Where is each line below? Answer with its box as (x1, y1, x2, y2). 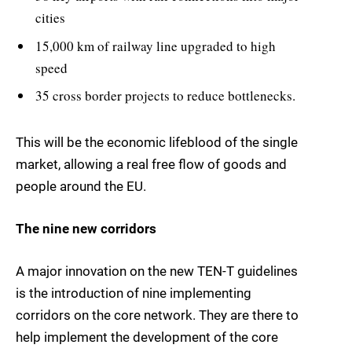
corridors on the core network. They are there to (16, 306, 299, 323)
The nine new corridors (16, 220, 156, 236)
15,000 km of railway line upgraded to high (35, 36, 276, 55)
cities (35, 9, 65, 27)
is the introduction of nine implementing (16, 284, 251, 301)
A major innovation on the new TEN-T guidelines (16, 262, 298, 279)
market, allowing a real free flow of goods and (16, 156, 287, 172)
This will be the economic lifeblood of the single (16, 134, 298, 150)
